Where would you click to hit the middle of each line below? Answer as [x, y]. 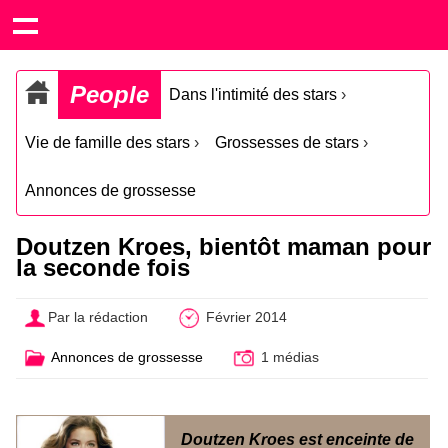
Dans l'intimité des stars [253, 94]
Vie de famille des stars [107, 142]
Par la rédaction [98, 317]
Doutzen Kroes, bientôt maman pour [223, 246]
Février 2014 [244, 317]
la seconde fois [103, 267]
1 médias [287, 356]
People [109, 94]
